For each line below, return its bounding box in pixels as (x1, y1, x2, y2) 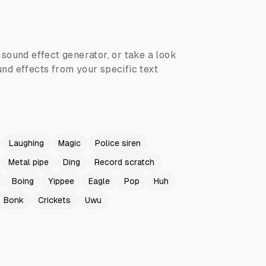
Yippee (48, 176, 74, 186)
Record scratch (94, 157, 154, 167)
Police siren (95, 138, 141, 148)
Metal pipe (8, 157, 49, 167)
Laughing (9, 138, 44, 148)
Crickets (38, 195, 71, 205)
